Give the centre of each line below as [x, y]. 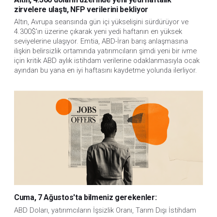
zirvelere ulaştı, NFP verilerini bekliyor [81, 10]
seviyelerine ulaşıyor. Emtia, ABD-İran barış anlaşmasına [101, 41]
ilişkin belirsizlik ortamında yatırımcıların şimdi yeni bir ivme [105, 51]
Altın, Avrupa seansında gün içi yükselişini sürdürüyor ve [101, 22]
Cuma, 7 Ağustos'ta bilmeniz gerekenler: [85, 198]
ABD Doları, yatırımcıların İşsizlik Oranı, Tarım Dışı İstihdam [105, 210]
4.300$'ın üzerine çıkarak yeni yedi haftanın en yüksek [98, 32]
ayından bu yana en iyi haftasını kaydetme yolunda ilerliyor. [106, 70]
